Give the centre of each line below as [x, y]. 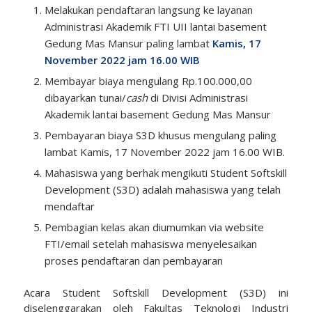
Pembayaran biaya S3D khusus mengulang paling [160, 135]
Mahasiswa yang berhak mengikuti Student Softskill [165, 172]
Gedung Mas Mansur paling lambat [128, 43]
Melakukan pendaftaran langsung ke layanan [148, 9]
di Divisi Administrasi [197, 97]
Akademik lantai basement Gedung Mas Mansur [157, 114]
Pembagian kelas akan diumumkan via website [154, 227]
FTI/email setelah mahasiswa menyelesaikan [150, 243]
